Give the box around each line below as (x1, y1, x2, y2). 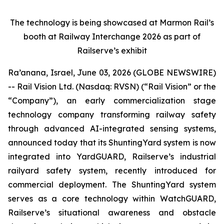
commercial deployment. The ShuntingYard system (8, 179, 216, 189)
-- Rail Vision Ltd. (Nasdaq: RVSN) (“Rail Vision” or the (8, 81, 216, 91)
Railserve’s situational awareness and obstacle (8, 207, 216, 217)
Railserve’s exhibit (77, 45, 147, 55)
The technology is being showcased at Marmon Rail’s (10, 17, 214, 27)
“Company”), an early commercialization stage (8, 95, 216, 105)
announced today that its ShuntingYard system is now (8, 137, 216, 147)
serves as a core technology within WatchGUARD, (8, 193, 216, 203)
